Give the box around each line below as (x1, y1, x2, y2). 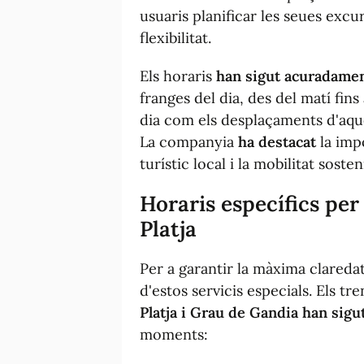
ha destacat (238, 132, 316, 151)
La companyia (140, 132, 238, 151)
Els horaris (140, 66, 216, 85)
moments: (140, 324, 208, 344)
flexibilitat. (140, 28, 211, 47)
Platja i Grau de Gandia (140, 302, 298, 322)
